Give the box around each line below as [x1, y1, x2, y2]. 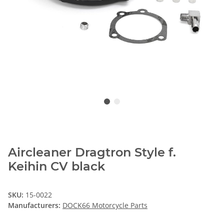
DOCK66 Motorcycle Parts [62, 200, 147, 210]
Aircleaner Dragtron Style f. [8, 144, 176, 159]
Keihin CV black [8, 158, 105, 173]
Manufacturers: [8, 200, 60, 210]
